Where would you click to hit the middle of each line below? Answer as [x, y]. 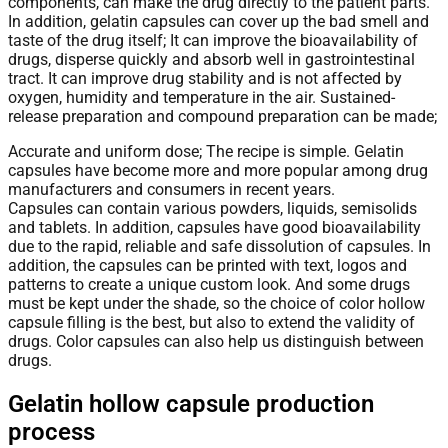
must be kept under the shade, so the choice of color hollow [216, 303]
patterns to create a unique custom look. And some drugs [209, 284]
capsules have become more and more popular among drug [218, 170]
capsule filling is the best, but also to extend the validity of [211, 322]
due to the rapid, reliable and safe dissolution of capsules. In [219, 246]
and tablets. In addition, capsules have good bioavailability [214, 227]
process [51, 431]
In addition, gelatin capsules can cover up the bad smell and [218, 21]
